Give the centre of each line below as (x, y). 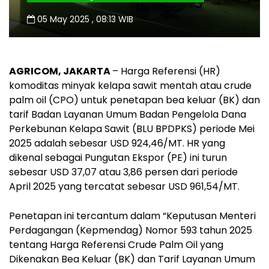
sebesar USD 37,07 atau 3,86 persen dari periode (123, 172)
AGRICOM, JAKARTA (61, 71)
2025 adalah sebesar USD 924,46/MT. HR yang (117, 143)
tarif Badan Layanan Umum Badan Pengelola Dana (128, 114)
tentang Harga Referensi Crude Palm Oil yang (116, 244)
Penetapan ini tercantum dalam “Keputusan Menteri (132, 216)
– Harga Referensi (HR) (166, 71)
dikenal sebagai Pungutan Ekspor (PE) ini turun (118, 157)
